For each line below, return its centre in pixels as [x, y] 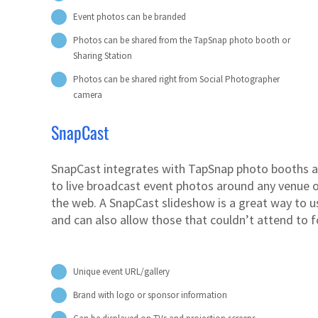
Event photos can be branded [130, 17]
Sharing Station [103, 56]
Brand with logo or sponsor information [150, 295]
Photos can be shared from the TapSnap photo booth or [182, 40]
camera [88, 95]
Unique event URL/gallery [122, 271]
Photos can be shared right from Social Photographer [177, 79]
